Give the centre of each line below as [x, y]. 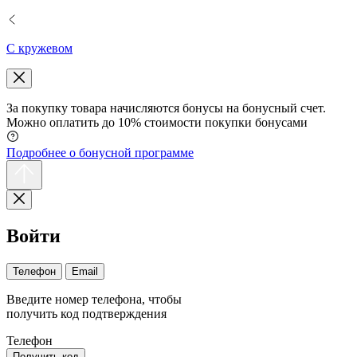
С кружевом [39, 48]
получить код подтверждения [86, 313]
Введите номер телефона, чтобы [94, 299]
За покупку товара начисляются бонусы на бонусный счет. [166, 108]
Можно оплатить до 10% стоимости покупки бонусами [157, 122]
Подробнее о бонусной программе [100, 153]
